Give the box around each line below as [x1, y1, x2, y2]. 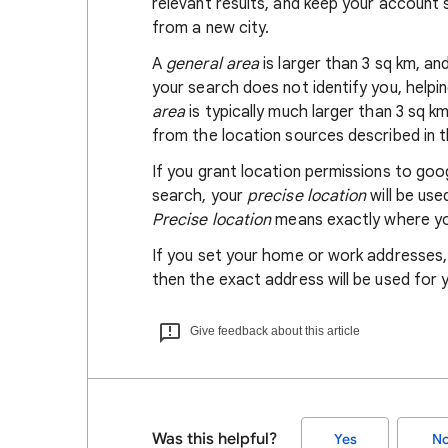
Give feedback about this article [190, 324, 360, 338]
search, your [152, 186, 248, 206]
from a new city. [152, 18, 270, 38]
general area [166, 54, 260, 74]
